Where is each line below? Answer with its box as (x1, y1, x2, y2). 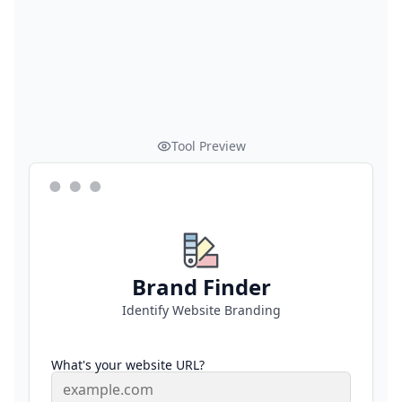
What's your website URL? (51, 356, 205, 373)
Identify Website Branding (121, 301, 281, 319)
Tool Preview (170, 137, 246, 154)
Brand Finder (131, 272, 271, 301)
